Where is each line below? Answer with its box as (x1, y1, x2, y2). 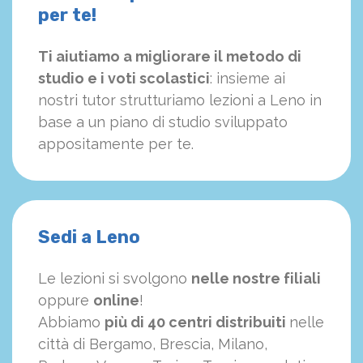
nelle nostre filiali (191, 270, 321, 288)
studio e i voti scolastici (38, 70, 210, 88)
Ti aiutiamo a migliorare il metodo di (38, 48, 301, 66)
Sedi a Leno (38, 226, 140, 249)
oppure (38, 292, 93, 310)
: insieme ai (210, 70, 285, 88)
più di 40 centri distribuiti (105, 314, 289, 331)
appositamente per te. (38, 135, 194, 153)
